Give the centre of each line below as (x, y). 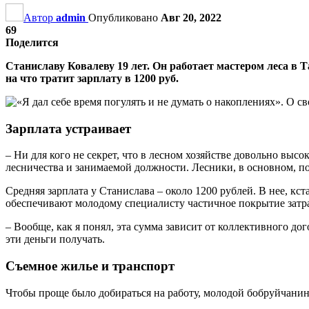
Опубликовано (124, 17)
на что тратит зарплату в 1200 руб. (92, 78)
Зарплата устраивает (68, 128)
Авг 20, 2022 (191, 17)
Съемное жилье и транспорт (90, 266)
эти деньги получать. (55, 239)
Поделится (32, 42)
